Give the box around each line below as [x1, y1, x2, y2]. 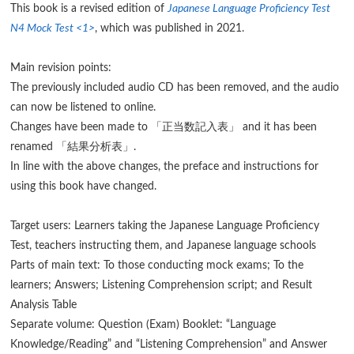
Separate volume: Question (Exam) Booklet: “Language [10, 319, 277, 331]
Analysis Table [10, 299, 77, 311]
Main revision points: [10, 62, 112, 74]
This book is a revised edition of [10, 3, 168, 15]
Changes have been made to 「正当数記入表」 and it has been [10, 122, 318, 134]
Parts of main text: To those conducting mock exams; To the [10, 260, 304, 272]
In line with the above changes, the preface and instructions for [10, 161, 319, 173]
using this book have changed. [10, 181, 157, 193]
